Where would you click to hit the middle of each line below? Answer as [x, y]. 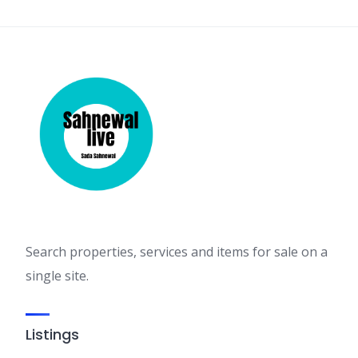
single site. [57, 276]
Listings [52, 334]
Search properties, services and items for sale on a [177, 252]
